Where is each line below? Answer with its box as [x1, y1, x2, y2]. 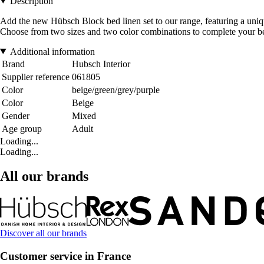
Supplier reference [2, 71, 70, 82]
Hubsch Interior [72, 58, 130, 69]
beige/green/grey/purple [72, 84, 160, 95]
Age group [2, 123, 42, 134]
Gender [2, 110, 29, 121]
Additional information [9, 46, 95, 57]
